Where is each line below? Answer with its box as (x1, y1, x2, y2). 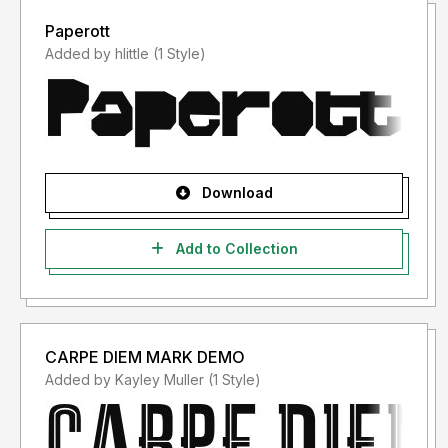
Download (197, 184, 273, 202)
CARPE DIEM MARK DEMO (45, 347, 245, 368)
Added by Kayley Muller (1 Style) (208, 371, 261, 389)
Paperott (45, 21, 110, 42)
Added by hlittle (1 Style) (153, 45, 206, 63)
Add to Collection (171, 240, 298, 258)
